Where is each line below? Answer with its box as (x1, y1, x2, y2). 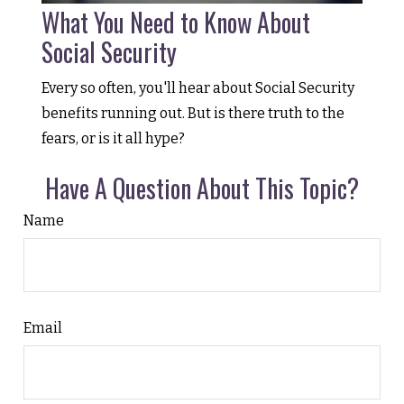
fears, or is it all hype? (41, 129, 186, 147)
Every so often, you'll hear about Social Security (41, 78, 355, 96)
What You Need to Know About (41, 3, 311, 41)
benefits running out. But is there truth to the (41, 104, 345, 122)
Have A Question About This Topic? (45, 169, 359, 207)
